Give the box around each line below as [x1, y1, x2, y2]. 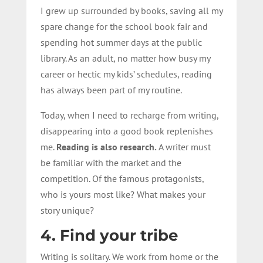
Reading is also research [56, 140, 154, 153]
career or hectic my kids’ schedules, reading [40, 68, 212, 80]
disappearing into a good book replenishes [40, 124, 213, 137]
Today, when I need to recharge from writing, [40, 109, 218, 121]
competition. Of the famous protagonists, [40, 172, 204, 184]
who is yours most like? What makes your [40, 188, 205, 200]
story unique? [40, 204, 94, 216]
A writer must [156, 140, 211, 153]
